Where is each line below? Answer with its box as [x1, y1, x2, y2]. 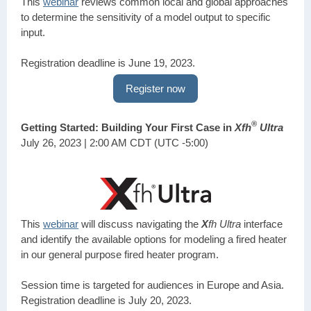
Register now [126, 83, 185, 94]
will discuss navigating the [78, 218, 201, 230]
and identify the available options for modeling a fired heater [21, 233, 287, 245]
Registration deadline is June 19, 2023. [21, 57, 195, 69]
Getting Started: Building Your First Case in [21, 121, 235, 133]
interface [241, 218, 283, 230]
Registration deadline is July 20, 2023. [21, 294, 192, 306]
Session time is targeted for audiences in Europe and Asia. [21, 279, 284, 291]
